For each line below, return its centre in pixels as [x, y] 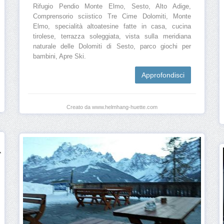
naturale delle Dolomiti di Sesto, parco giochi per [112, 47]
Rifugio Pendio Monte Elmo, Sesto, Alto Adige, [112, 7]
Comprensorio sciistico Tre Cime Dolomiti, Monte [112, 17]
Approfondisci [163, 75]
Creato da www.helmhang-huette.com [112, 107]
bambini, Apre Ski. [59, 57]
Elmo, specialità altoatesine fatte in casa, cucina [112, 27]
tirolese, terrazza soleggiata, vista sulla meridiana [112, 37]
